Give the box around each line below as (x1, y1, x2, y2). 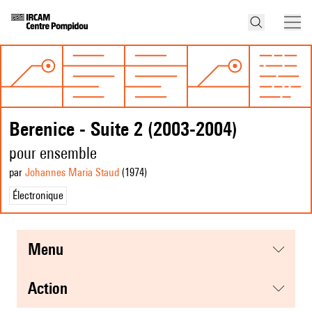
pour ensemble (9, 143, 97, 163)
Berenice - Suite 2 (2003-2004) (9, 117, 237, 141)
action (37, 279, 68, 298)
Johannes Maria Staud (25, 166, 119, 180)
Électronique (13, 189, 63, 203)
